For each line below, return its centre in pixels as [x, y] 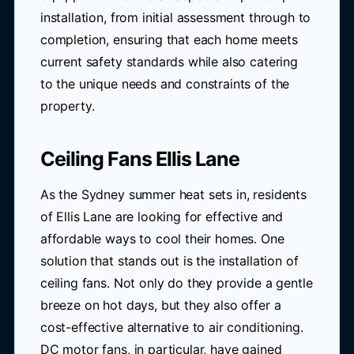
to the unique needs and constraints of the [165, 84]
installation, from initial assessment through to [175, 17]
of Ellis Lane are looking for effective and [162, 217]
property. [67, 106]
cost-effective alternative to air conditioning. [171, 327]
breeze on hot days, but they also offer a [160, 305]
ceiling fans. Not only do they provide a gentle [176, 283]
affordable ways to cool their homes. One [162, 239]
